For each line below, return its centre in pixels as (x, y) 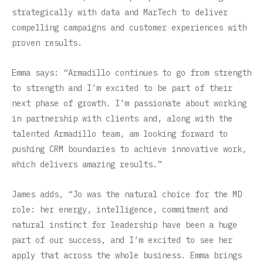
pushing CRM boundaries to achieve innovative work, (129, 149)
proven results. (47, 43)
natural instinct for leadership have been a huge (124, 225)
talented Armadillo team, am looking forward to (120, 134)
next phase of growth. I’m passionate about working (129, 104)
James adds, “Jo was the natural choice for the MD (127, 195)
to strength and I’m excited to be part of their (122, 88)
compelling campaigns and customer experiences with (129, 28)
